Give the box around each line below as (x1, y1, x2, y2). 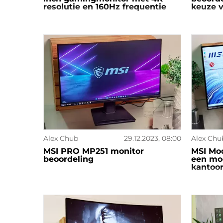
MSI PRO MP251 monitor (43, 146, 144, 156)
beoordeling (43, 154, 94, 164)
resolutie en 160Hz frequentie (43, 1, 166, 11)
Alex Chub (43, 134, 78, 143)
